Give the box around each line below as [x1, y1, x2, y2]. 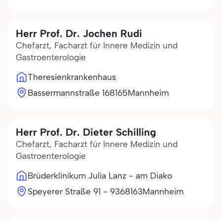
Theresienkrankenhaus [28, 72, 116, 82]
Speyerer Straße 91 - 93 [28, 186, 120, 196]
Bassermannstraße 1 [28, 88, 105, 98]
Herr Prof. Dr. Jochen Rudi [16, 27, 142, 39]
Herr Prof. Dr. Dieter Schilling [16, 126, 156, 138]
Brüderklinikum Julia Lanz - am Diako [28, 171, 172, 181]
